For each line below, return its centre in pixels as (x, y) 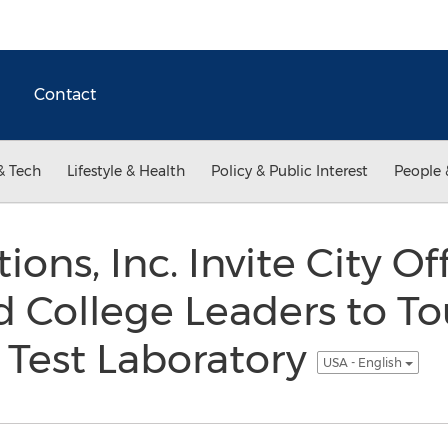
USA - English (363, 362)
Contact (65, 94)
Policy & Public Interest (289, 171)
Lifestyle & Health (126, 171)
